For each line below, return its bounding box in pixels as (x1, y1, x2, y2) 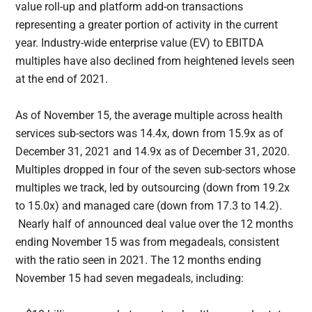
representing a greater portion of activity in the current (15, 18, 279, 32)
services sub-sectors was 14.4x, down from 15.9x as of (15, 127, 284, 141)
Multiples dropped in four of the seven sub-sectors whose (15, 163, 296, 177)
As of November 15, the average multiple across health (15, 109, 283, 123)
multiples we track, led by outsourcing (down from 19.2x (15, 181, 290, 195)
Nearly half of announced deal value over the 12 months (15, 217, 294, 231)
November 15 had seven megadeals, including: (15, 272, 244, 286)
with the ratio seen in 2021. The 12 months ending (15, 253, 262, 267)
